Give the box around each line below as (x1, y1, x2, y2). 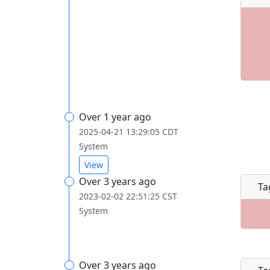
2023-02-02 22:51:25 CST (79, 190, 177, 202)
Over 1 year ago (79, 110, 151, 124)
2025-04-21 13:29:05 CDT (79, 126, 178, 137)
